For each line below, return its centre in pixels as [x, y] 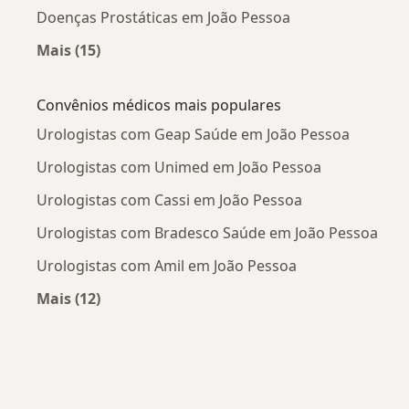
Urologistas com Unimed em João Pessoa [179, 168]
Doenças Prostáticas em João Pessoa [163, 18]
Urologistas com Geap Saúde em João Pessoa [193, 135]
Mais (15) [68, 51]
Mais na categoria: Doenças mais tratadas [221, 72]
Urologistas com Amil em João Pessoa [167, 266]
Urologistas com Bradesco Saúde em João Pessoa [207, 233]
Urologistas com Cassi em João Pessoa [169, 200]
